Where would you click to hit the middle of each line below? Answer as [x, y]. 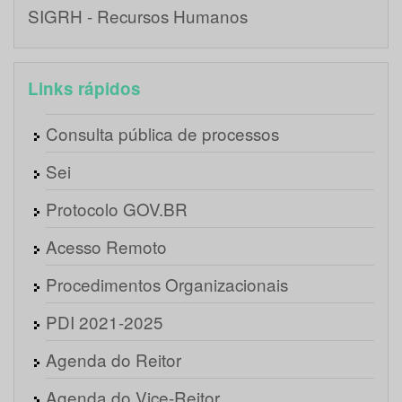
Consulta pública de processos [162, 134]
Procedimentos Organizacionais [167, 284]
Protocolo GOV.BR [117, 209]
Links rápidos [84, 89]
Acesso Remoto [106, 247]
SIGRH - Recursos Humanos [138, 16]
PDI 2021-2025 [105, 322]
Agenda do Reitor [114, 360]
